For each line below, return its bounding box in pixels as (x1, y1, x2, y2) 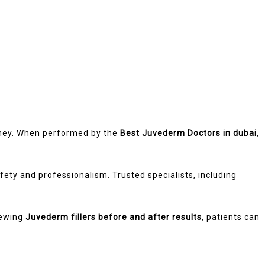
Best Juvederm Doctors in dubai (120, 128, 257, 138)
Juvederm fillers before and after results (25, 212, 202, 222)
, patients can (202, 212, 260, 222)
